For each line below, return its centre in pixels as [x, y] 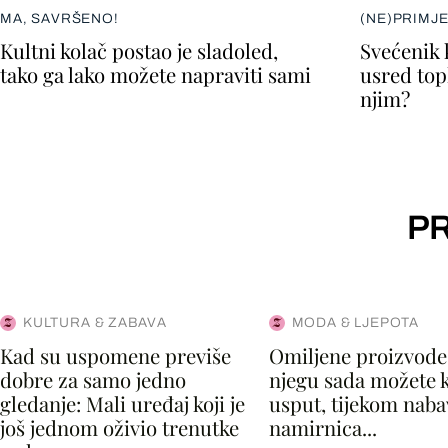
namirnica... [322, 428]
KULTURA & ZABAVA [95, 322]
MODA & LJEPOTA [355, 322]
